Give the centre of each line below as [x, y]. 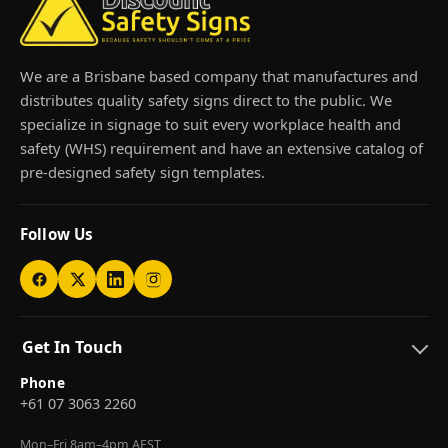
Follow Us [57, 234]
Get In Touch [72, 347]
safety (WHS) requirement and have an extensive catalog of [221, 148]
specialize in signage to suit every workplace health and [210, 124]
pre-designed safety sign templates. [142, 172]
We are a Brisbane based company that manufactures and [219, 76]
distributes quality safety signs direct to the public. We [206, 100]
